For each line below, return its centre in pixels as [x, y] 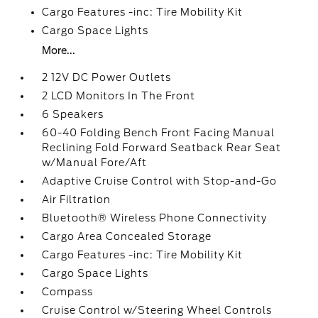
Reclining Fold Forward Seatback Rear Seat [162, 148]
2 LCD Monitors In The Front [119, 96]
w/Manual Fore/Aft [95, 163]
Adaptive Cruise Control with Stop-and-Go [160, 181]
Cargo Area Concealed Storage [127, 236]
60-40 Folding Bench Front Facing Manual [159, 133]
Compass [68, 292]
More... [59, 50]
